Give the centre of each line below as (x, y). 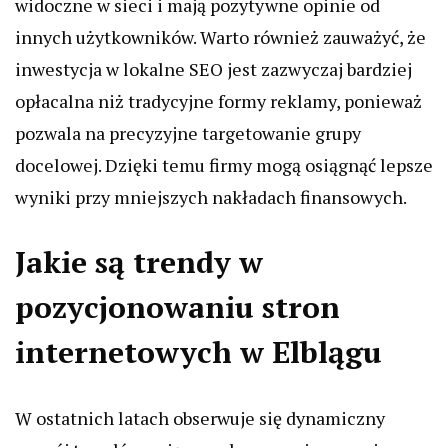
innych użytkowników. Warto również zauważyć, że (220, 37)
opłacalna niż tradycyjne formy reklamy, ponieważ (218, 101)
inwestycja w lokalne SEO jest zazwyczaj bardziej (213, 69)
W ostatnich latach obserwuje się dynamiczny (200, 418)
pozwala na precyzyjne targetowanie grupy (188, 133)
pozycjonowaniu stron (177, 307)
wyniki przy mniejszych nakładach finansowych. (211, 197)
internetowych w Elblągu (198, 352)
